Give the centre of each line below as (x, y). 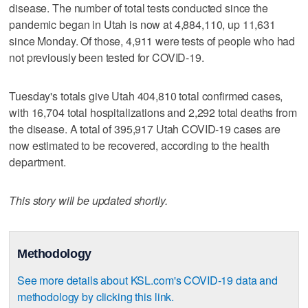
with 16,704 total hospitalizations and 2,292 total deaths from (153, 112)
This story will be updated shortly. (88, 200)
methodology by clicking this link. (96, 297)
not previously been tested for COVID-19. (107, 57)
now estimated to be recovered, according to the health (139, 145)
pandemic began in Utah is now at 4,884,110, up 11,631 (142, 24)
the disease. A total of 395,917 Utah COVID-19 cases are (145, 129)
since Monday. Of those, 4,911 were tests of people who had (152, 41)
